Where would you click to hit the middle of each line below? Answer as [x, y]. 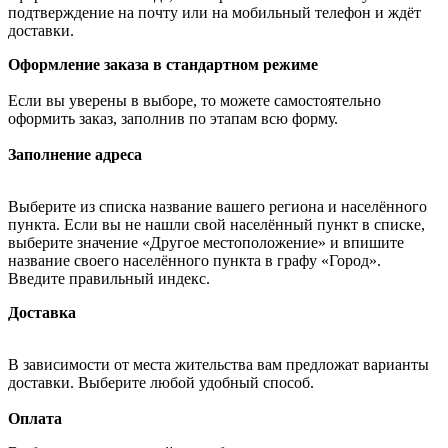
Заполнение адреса [75, 154]
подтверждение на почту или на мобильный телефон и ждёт [214, 12]
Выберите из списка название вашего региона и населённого [217, 206]
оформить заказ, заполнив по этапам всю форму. [173, 118]
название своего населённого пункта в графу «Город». [194, 260]
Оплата [35, 418]
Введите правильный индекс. [109, 278]
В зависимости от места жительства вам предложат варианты [218, 364]
